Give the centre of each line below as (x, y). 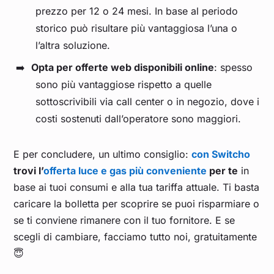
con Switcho (221, 154)
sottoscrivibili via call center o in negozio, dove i (148, 102)
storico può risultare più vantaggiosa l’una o (137, 28)
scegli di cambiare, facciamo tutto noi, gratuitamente (135, 237)
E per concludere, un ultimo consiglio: (103, 154)
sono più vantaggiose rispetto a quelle (124, 85)
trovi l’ (29, 171)
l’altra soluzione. (73, 46)
